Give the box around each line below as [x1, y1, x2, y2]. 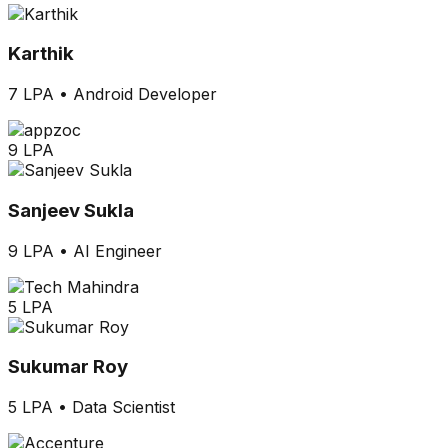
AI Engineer [73, 240, 162, 261]
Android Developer [73, 84, 217, 105]
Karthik [8, 42, 74, 66]
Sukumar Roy [8, 355, 128, 379]
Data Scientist [72, 397, 175, 418]
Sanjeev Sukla [8, 198, 134, 222]
